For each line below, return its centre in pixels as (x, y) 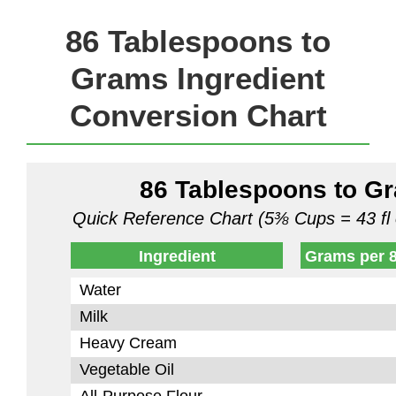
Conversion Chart (198, 115)
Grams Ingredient (198, 78)
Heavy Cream (128, 343)
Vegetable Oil (127, 369)
